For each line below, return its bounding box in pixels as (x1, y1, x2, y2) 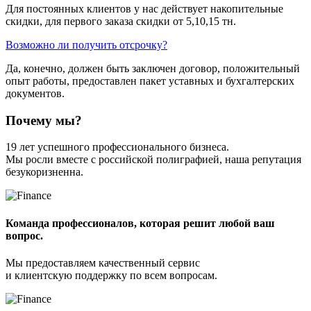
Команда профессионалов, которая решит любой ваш (6, 217, 275, 229)
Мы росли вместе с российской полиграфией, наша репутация (6, 153, 301, 166)
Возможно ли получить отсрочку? (6, 38, 167, 51)
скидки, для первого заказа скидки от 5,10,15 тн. (6, 15, 236, 27)
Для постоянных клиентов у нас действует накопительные (6, 2, 283, 15)
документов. (6, 87, 65, 99)
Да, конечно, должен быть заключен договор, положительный (6, 62, 300, 74)
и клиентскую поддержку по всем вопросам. (6, 269, 217, 281)
